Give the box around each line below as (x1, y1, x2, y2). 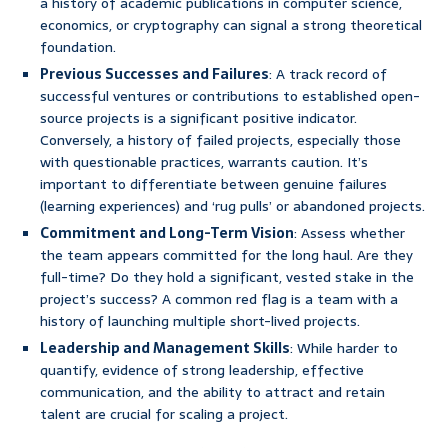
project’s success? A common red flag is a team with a (40, 288, 398, 311)
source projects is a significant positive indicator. (40, 107, 357, 130)
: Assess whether (294, 222, 405, 245)
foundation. (40, 36, 116, 59)
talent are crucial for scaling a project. (40, 403, 288, 426)
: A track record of (269, 63, 387, 86)
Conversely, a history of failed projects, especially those (40, 129, 401, 152)
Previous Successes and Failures (40, 63, 269, 86)
